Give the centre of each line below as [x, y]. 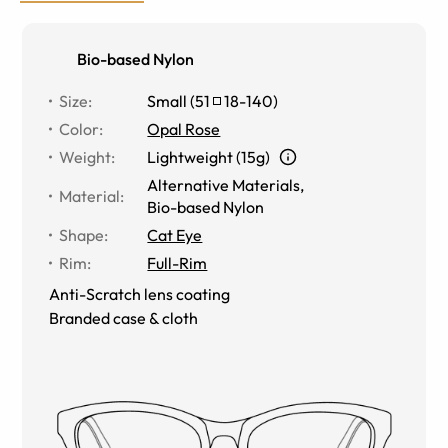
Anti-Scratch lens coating [140, 293]
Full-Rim [177, 262]
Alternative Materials [224, 184]
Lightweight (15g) [209, 156]
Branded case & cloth [124, 317]
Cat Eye [175, 234]
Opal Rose [184, 128]
